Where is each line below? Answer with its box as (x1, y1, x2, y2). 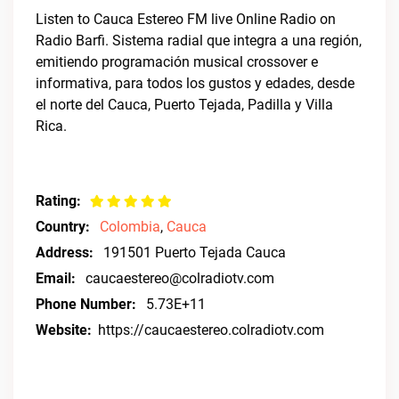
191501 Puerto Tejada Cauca (103, 244, 286, 261)
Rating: (36, 192, 81, 209)
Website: (36, 322, 92, 338)
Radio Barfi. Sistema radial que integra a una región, (36, 32, 362, 49)
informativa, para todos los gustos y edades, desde (36, 75, 354, 92)
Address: (36, 244, 94, 261)
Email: (36, 270, 76, 287)
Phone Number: (36, 296, 136, 313)
